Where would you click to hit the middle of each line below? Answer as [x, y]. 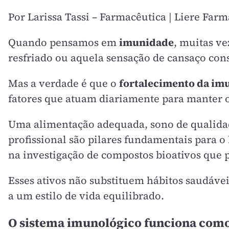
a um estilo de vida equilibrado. [86, 196]
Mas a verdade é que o [64, 83]
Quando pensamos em [64, 42]
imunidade [146, 42]
